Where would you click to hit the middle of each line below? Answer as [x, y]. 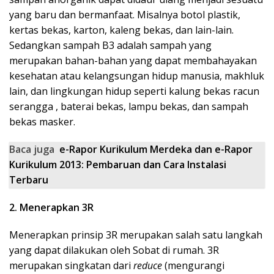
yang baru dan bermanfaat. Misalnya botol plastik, [125, 15]
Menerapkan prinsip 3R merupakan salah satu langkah [136, 235]
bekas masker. [42, 122]
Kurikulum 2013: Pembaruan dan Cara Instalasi [118, 165]
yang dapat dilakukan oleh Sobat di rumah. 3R [114, 250]
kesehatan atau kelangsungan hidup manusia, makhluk [137, 76]
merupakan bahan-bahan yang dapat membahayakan [133, 61]
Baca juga [32, 149]
